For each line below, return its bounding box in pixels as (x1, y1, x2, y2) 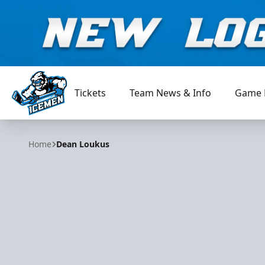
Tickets (75, 86, 106, 99)
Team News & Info (130, 86, 212, 99)
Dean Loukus (56, 138, 109, 150)
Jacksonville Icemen (11, 115, 98, 128)
